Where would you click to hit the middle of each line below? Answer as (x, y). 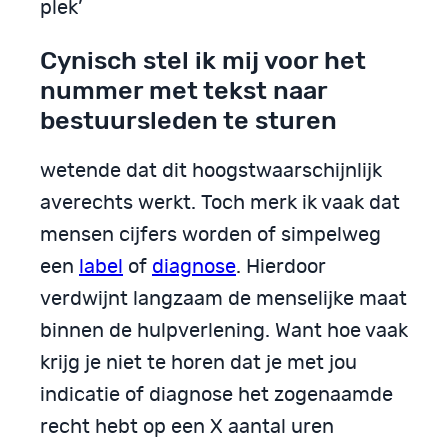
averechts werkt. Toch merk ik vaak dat (220, 203)
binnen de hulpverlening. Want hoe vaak (224, 331)
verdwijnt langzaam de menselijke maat (223, 299)
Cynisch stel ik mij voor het (203, 59)
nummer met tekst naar (183, 89)
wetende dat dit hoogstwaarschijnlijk (211, 171)
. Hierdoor (281, 267)
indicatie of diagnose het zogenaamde (216, 395)
